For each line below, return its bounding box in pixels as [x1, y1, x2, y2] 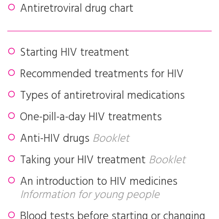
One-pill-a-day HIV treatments [20, 109, 162, 127]
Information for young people [20, 186, 159, 204]
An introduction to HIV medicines [20, 173, 177, 191]
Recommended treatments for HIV [20, 66, 184, 84]
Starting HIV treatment [20, 44, 129, 62]
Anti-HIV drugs [20, 130, 92, 148]
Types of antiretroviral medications [20, 87, 185, 105]
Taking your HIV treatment [20, 152, 149, 170]
